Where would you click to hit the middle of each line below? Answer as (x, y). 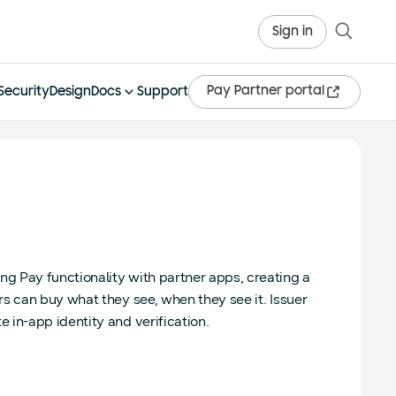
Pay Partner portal (266, 91)
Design (70, 92)
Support (163, 92)
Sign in (293, 32)
